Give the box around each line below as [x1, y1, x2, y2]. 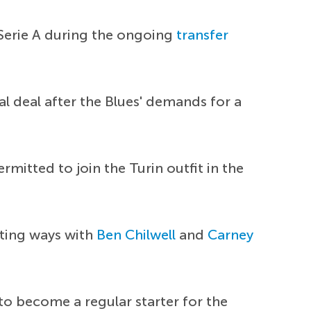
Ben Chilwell [96, 226, 176, 244]
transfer [176, 26, 229, 44]
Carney [208, 226, 254, 244]
